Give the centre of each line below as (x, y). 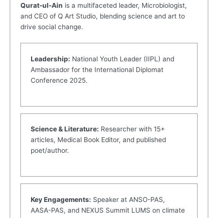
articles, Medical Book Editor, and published (99, 140)
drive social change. (52, 27)
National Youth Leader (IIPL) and (122, 59)
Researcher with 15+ (132, 129)
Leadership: (51, 59)
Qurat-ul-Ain (41, 6)
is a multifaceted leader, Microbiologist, (125, 6)
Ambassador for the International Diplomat (97, 69)
